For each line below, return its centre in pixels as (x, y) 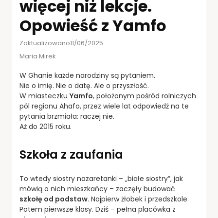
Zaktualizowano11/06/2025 (61, 43)
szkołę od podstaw (54, 199)
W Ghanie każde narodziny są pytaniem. (87, 76)
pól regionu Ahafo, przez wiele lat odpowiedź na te (104, 106)
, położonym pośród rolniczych (145, 96)
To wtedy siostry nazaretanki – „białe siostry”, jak (101, 179)
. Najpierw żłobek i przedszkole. (138, 199)
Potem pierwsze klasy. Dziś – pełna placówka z (98, 209)
